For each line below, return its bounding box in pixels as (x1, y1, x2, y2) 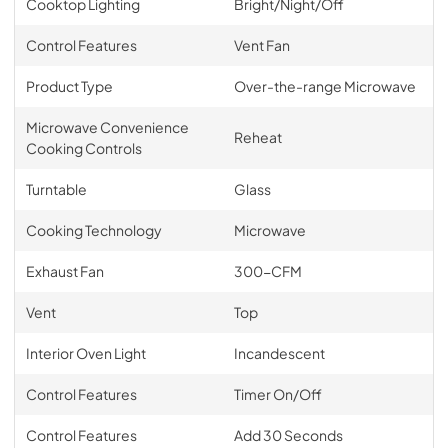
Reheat (233, 127, 282, 146)
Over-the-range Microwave (233, 76, 416, 95)
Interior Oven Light (25, 343, 146, 362)
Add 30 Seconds (233, 425, 343, 444)
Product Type (25, 76, 113, 95)
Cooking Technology (25, 220, 162, 239)
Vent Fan (233, 35, 290, 54)
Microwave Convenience (25, 117, 189, 136)
